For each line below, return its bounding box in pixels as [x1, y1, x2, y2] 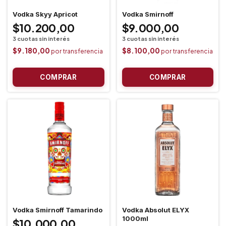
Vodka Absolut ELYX [122, 206, 189, 214]
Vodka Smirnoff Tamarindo [13, 206, 102, 214]
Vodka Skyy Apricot [13, 10, 78, 18]
